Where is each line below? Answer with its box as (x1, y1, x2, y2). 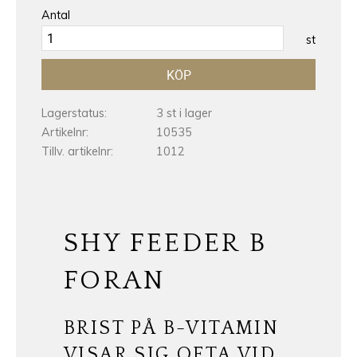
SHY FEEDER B (64, 229, 268, 259)
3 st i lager (156, 106, 213, 121)
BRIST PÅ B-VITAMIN (64, 318, 280, 339)
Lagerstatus (41, 106, 104, 121)
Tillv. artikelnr (41, 143, 111, 159)
